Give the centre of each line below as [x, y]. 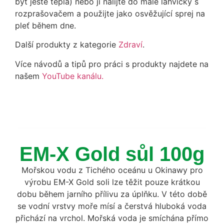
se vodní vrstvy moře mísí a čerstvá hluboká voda [112, 206]
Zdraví [130, 45]
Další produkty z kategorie [67, 45]
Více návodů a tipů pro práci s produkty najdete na [112, 64]
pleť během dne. [45, 25]
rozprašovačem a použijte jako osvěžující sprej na [110, 13]
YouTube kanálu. [73, 76]
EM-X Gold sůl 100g [112, 154]
